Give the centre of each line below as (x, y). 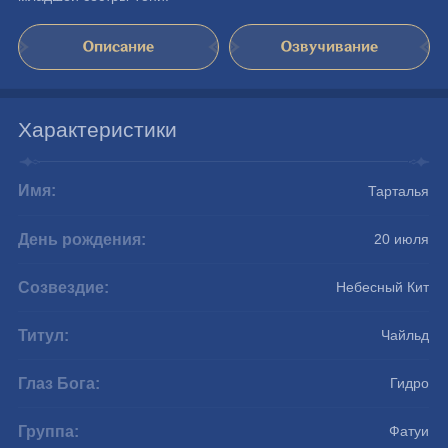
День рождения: (82, 239)
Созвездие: (64, 287)
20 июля (402, 239)
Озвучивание (329, 46)
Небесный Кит (383, 287)
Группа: (49, 431)
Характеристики (98, 129)
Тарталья (399, 191)
